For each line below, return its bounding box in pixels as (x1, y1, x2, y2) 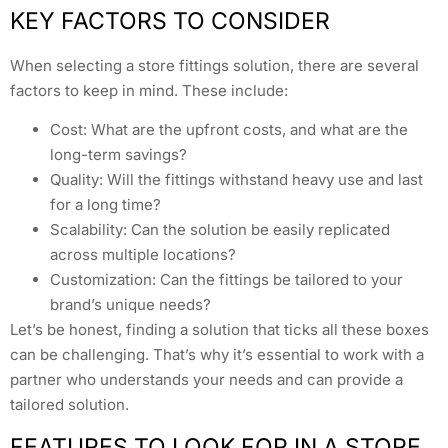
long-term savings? (50, 144, 187, 164)
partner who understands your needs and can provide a (10, 369, 403, 389)
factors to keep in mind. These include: (10, 80, 288, 100)
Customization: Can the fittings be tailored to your (50, 269, 403, 289)
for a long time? (50, 194, 161, 214)
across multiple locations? (50, 244, 236, 264)
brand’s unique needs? (50, 294, 211, 314)
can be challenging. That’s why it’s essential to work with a (10, 344, 424, 364)
